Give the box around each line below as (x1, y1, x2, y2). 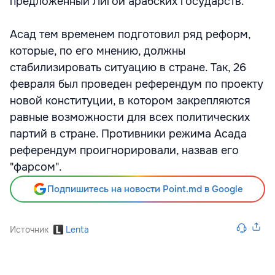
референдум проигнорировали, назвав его (10, 144, 239, 157)
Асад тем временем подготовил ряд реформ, (10, 28, 250, 41)
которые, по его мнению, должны (10, 44, 185, 58)
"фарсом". (10, 160, 62, 174)
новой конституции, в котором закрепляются (10, 94, 250, 107)
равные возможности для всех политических (10, 110, 250, 124)
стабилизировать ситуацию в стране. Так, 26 (10, 61, 246, 74)
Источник (10, 224, 48, 235)
